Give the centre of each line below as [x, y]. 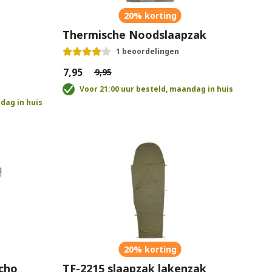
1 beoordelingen [147, 51]
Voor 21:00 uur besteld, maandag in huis [156, 89]
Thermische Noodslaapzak [134, 35]
